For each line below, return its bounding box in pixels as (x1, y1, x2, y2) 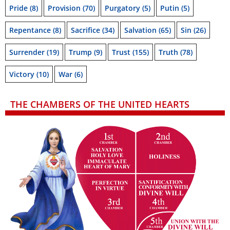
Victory (9, 69, 34, 80)
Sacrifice (71, 25, 100, 35)
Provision (48, 3, 81, 13)
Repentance (9, 25, 51, 35)
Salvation (124, 25, 157, 35)
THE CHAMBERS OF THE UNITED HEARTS (10, 98, 189, 111)
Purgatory (105, 3, 140, 13)
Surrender (9, 47, 45, 57)
